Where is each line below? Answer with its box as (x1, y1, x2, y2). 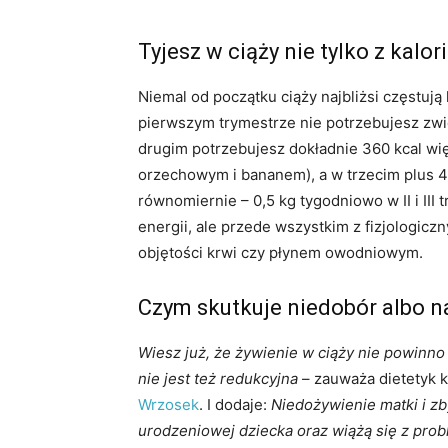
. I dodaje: (199, 395, 271, 414)
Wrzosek (138, 395, 199, 414)
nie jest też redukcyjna (138, 369, 298, 388)
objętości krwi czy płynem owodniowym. (138, 243, 423, 262)
